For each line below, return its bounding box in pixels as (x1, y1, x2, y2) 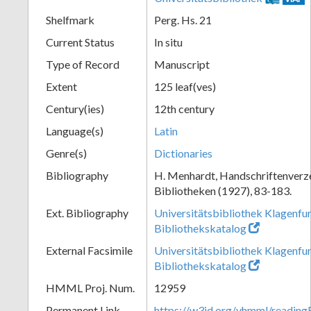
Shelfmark (46, 12, 94, 26)
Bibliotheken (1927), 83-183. (154, 183, 292, 197)
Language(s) (46, 124, 103, 137)
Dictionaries (154, 146, 212, 160)
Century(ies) (46, 101, 104, 115)
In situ (154, 35, 183, 49)
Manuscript (154, 57, 210, 71)
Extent (46, 79, 77, 93)
